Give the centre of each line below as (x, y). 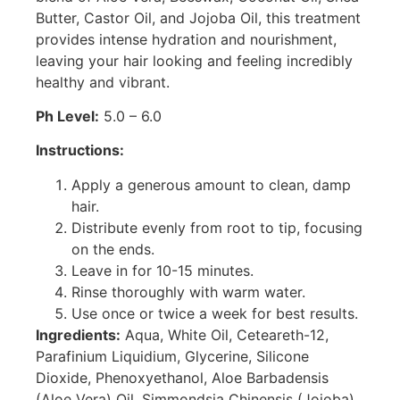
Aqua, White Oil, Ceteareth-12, (225, 334)
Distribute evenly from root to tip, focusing (217, 227)
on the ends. (113, 249)
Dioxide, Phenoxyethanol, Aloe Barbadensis (182, 377)
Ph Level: (67, 117)
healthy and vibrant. (103, 82)
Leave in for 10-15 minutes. (162, 270)
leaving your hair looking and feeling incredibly (194, 60)
